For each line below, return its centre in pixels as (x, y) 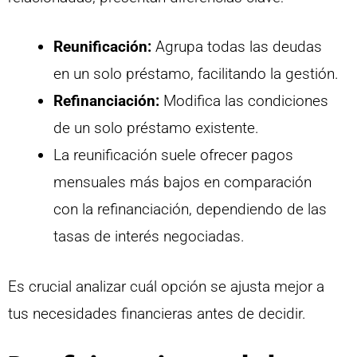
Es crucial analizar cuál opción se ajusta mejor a (166, 286)
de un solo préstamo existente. (156, 128)
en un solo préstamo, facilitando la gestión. (196, 74)
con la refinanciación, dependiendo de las (190, 210)
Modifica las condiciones (244, 101)
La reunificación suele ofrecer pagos (173, 155)
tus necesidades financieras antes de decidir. (157, 313)
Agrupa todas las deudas (237, 47)
